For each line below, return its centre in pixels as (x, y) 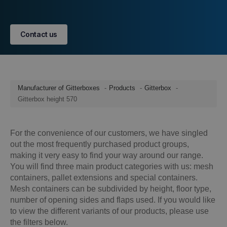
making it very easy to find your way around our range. (107, 156)
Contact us (39, 34)
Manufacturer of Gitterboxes (59, 88)
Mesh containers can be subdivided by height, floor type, (111, 189)
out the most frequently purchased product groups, (100, 144)
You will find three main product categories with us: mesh (112, 167)
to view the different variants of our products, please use (109, 211)
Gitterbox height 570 (47, 99)
